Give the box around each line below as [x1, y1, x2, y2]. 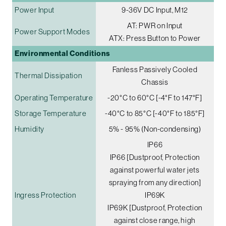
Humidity [15, 125, 45, 134]
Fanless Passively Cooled [112, 65, 198, 74]
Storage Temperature [15, 109, 87, 118]
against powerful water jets [110, 165, 200, 175]
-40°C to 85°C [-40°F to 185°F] [104, 109, 205, 118]
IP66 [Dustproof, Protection [109, 153, 200, 162]
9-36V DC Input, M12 [121, 6, 189, 15]
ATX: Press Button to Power [109, 34, 201, 43]
